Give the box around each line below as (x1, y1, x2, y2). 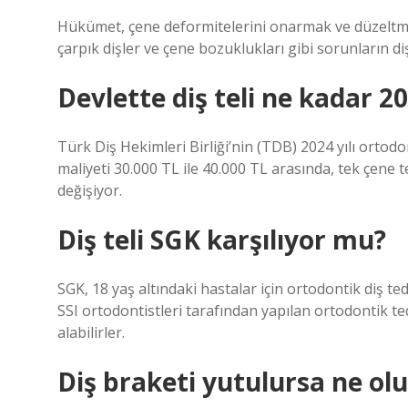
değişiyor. (57, 180, 122, 200)
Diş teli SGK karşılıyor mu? (57, 222, 386, 257)
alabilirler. (57, 322, 125, 342)
